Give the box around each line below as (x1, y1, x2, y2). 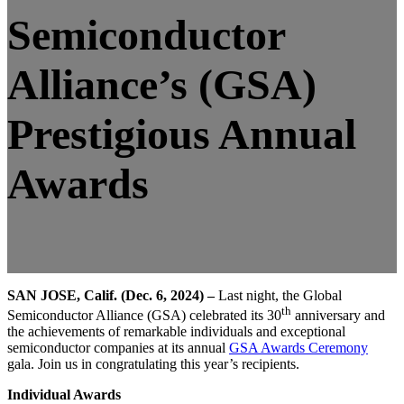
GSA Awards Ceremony (229, 339, 368, 355)
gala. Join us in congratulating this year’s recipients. (7, 355, 299, 372)
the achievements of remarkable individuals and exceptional (7, 323, 345, 339)
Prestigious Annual (7, 109, 356, 158)
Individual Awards (7, 386, 121, 402)
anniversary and (291, 307, 385, 323)
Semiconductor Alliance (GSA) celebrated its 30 (7, 307, 281, 323)
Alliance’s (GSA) (7, 60, 317, 108)
